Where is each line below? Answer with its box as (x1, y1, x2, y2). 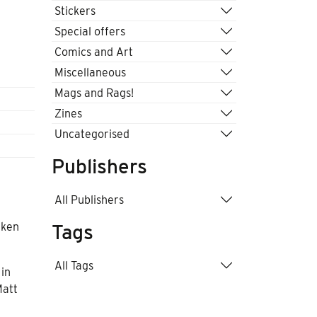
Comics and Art (54, 45, 133, 59)
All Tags (54, 258, 93, 272)
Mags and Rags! (54, 86, 134, 100)
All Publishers (54, 192, 124, 207)
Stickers (54, 4, 96, 18)
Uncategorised (54, 127, 129, 141)
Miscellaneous (54, 65, 126, 79)
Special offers (54, 24, 125, 38)
